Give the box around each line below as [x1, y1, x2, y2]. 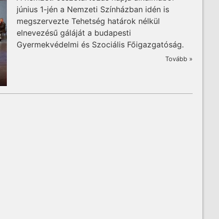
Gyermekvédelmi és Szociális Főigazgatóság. [17, 39, 184, 49]
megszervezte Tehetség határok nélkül [17, 16, 160, 26]
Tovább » [165, 55, 193, 63]
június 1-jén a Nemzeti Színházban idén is [17, 4, 169, 14]
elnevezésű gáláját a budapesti [17, 27, 131, 38]
